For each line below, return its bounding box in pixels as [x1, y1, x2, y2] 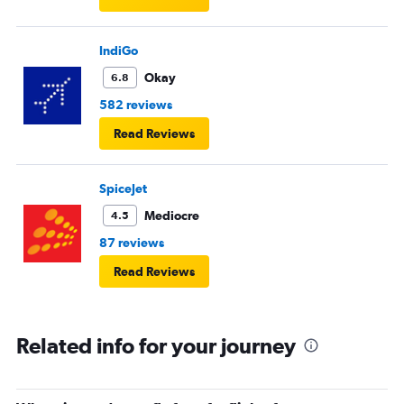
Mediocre [144, 207, 199, 223]
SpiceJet [99, 180, 147, 196]
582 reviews [99, 96, 172, 112]
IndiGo [99, 42, 138, 58]
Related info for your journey [16, 332, 296, 358]
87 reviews [99, 234, 164, 250]
